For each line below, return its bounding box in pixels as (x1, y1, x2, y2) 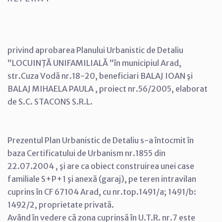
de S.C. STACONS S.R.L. (7, 96, 93, 107)
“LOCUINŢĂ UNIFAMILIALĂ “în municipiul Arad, (7, 57, 181, 68)
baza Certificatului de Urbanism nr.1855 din (7, 148, 166, 158)
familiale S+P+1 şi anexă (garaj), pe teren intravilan (7, 173, 196, 184)
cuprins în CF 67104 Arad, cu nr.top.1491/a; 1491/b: (7, 186, 196, 197)
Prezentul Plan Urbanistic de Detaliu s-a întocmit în (7, 135, 194, 145)
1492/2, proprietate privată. (7, 199, 114, 210)
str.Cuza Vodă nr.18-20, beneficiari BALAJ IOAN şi (7, 70, 193, 81)
